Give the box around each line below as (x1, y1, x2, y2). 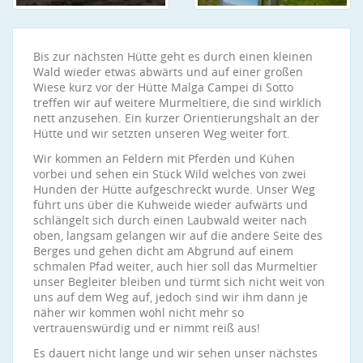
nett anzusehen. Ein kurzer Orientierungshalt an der (33, 110, 319, 126)
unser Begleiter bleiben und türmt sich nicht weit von (33, 274, 325, 289)
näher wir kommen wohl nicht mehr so (33, 305, 244, 320)
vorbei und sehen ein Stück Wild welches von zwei (33, 166, 306, 181)
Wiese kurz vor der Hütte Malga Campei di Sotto (33, 79, 293, 95)
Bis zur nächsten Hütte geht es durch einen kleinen (33, 49, 313, 64)
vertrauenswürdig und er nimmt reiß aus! (33, 320, 260, 335)
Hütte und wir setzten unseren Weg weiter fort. (33, 126, 290, 141)
